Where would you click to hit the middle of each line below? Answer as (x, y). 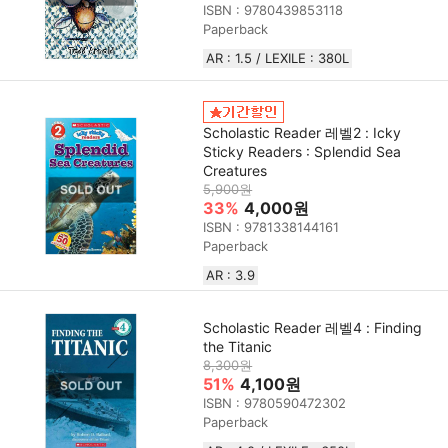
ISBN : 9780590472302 (275, 403)
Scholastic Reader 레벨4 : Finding (313, 328)
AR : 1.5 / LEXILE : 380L (278, 58)
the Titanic (238, 347)
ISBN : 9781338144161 (271, 227)
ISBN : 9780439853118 (273, 10)
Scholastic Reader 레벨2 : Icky (302, 133)
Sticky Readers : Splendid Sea (302, 152)
